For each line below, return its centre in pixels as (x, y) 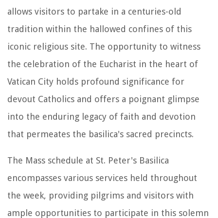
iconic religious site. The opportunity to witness (104, 46)
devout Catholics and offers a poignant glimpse (103, 99)
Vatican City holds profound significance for (96, 81)
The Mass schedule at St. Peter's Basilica (88, 160)
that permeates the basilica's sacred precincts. (100, 134)
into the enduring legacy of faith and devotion (101, 116)
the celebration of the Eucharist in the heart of (103, 64)
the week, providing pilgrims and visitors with (100, 195)
